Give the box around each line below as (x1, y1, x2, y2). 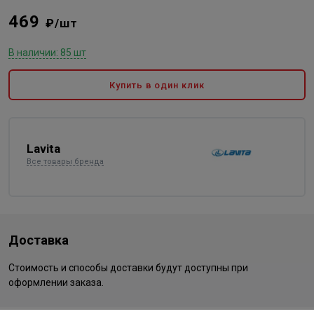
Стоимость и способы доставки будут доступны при (8, 262, 248, 273)
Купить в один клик (109, 79, 205, 90)
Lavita (27, 141, 60, 156)
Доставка (8, 233, 69, 247)
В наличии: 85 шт (8, 47, 86, 58)
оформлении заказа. (8, 277, 104, 288)
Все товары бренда (27, 156, 104, 166)
